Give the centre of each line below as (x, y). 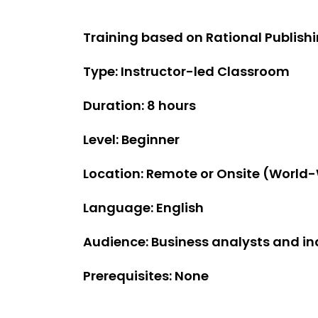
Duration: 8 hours (139, 106)
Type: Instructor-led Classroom (186, 72)
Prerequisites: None (146, 276)
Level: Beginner (131, 140)
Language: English (143, 208)
